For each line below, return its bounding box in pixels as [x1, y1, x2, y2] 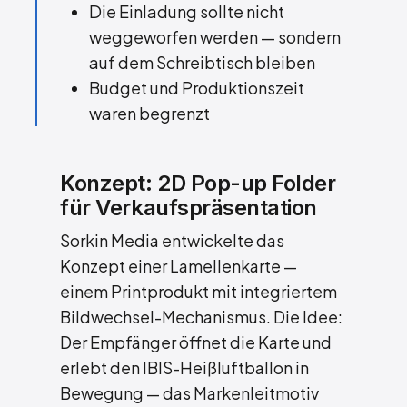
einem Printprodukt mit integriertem [60, 281, 338, 303]
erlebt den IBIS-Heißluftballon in [60, 357, 310, 379]
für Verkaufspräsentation [60, 194, 317, 222]
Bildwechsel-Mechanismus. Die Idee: [60, 306, 343, 328]
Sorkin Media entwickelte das [60, 230, 285, 252]
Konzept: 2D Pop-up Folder [60, 170, 336, 197]
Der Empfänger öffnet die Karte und [60, 332, 333, 353]
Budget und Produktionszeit [89, 76, 305, 98]
